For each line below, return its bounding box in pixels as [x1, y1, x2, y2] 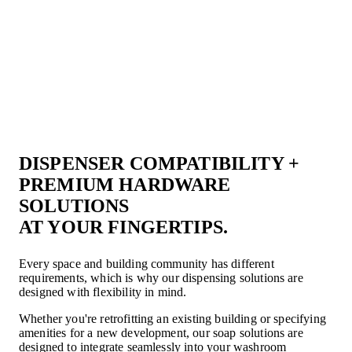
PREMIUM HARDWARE [19, 174, 231, 196]
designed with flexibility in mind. [19, 285, 187, 299]
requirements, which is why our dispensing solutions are [19, 271, 303, 285]
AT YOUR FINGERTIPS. [19, 217, 229, 238]
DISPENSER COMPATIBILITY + [19, 153, 299, 174]
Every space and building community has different [19, 257, 274, 271]
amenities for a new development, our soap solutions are [19, 326, 303, 340]
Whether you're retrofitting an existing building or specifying [19, 312, 326, 326]
